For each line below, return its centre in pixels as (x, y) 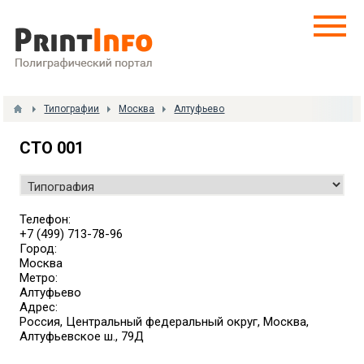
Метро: (39, 278)
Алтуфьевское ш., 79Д (82, 336)
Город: (39, 249)
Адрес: (39, 307)
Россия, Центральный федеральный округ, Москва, (165, 322)
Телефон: (45, 219)
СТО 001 (52, 148)
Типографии (72, 109)
